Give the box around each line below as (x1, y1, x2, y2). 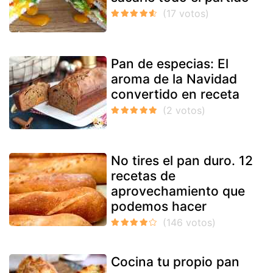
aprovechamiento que (111, 183, 245, 199)
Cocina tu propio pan (111, 254, 239, 270)
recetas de (111, 168, 175, 184)
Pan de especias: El (111, 56, 229, 72)
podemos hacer (111, 199, 207, 214)
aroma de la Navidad (111, 71, 237, 87)
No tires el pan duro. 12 (111, 153, 253, 169)
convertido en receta (111, 87, 239, 102)
